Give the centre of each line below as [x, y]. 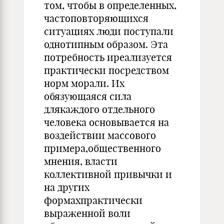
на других [67, 187]
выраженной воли [87, 213]
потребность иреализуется [108, 57]
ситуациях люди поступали [109, 31]
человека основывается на [106, 122]
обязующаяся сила [88, 96]
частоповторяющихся [96, 18]
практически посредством [106, 70]
